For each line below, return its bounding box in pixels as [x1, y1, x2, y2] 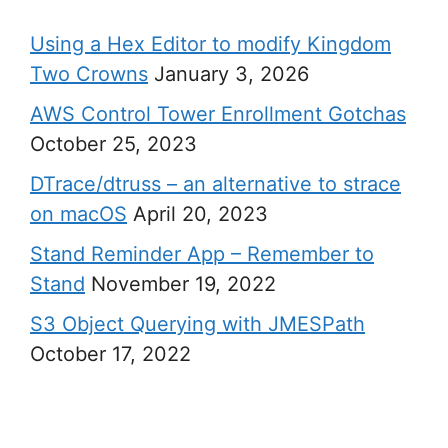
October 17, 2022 [30, 342, 191, 366]
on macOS [30, 202, 127, 226]
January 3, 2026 [154, 62, 309, 86]
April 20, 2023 [133, 202, 268, 226]
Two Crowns [30, 62, 148, 86]
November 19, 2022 [91, 272, 276, 296]
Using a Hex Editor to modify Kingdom [30, 32, 391, 56]
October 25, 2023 [30, 132, 197, 156]
